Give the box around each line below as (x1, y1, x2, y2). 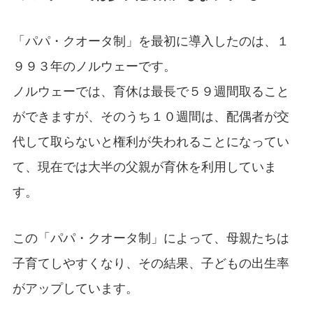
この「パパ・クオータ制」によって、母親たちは (12, 229, 289, 246)
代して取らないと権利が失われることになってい (12, 133, 289, 150)
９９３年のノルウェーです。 (12, 57, 176, 74)
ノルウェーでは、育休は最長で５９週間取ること (12, 82, 289, 99)
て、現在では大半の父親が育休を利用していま (12, 158, 277, 175)
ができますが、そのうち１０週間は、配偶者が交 (12, 108, 289, 124)
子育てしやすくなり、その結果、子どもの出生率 (12, 254, 289, 271)
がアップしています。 (12, 279, 138, 296)
